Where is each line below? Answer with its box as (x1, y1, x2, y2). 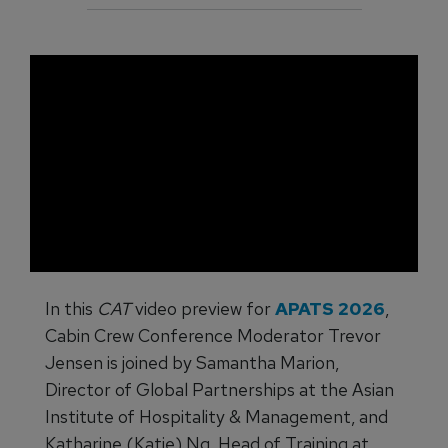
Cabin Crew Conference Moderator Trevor (45, 324, 381, 348)
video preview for (131, 297, 275, 321)
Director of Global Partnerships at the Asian (45, 378, 394, 402)
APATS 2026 (275, 297, 385, 321)
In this (45, 297, 97, 321)
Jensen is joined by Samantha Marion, (45, 351, 339, 375)
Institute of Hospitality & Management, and (45, 405, 388, 429)
